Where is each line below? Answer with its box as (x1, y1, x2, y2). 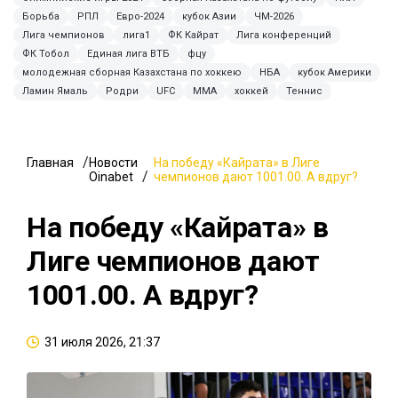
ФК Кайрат (168, 28, 219, 41)
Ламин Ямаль (22, 84, 88, 97)
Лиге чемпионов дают (27, 243, 320, 278)
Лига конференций (236, 28, 331, 41)
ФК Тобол (22, 47, 69, 60)
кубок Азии (182, 10, 236, 22)
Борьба (22, 10, 60, 22)
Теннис (286, 84, 322, 97)
